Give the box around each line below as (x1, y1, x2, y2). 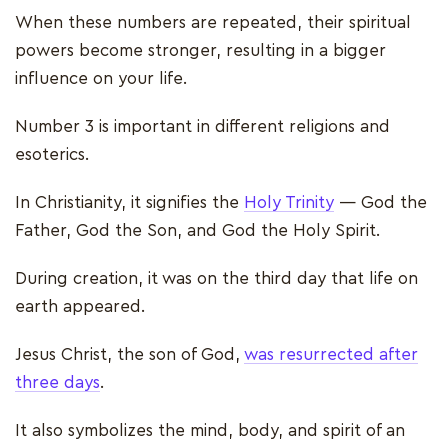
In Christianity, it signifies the (15, 193, 244, 211)
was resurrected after (244, 345, 418, 363)
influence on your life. (15, 69, 187, 87)
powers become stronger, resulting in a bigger (15, 41, 386, 59)
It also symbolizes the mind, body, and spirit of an (15, 421, 405, 439)
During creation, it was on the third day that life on (15, 269, 418, 287)
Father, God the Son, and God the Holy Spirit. (15, 221, 385, 239)
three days (15, 373, 100, 391)
